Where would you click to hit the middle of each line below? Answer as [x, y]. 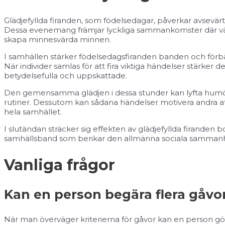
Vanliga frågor [60, 165]
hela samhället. [33, 112]
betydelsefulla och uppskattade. [66, 76]
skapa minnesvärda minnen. [58, 40]
